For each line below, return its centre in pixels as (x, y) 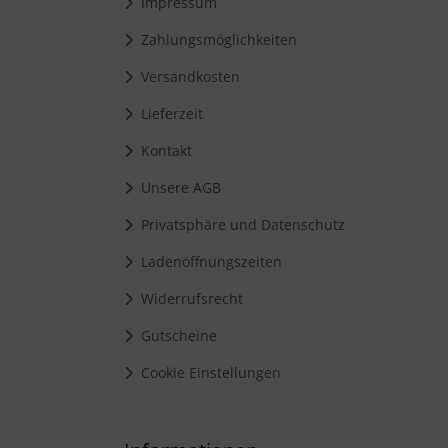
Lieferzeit (168, 113)
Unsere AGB (177, 187)
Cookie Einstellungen (207, 372)
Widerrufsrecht (188, 298)
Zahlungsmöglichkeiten (215, 39)
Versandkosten (186, 76)
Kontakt (162, 150)
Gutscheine (175, 335)
